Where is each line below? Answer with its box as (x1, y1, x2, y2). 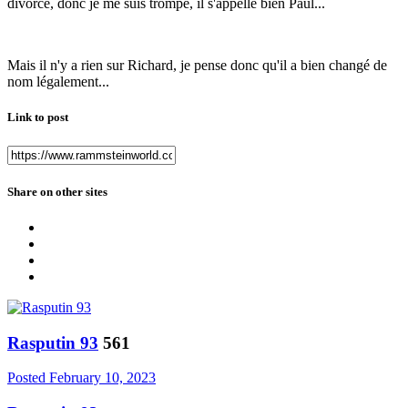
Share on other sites (7, 184, 107, 199)
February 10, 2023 (49, 370, 156, 386)
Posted (7, 370, 49, 386)
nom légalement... (7, 74, 109, 90)
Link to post (7, 110, 68, 125)
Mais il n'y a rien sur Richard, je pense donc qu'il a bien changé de (7, 57, 387, 74)
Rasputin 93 (7, 332, 98, 352)
